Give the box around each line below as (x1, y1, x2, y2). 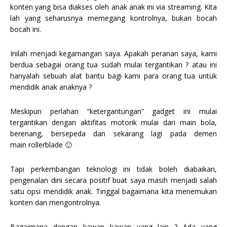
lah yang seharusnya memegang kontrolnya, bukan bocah (10, 13, 217, 23)
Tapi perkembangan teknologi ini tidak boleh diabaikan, (10, 164, 217, 174)
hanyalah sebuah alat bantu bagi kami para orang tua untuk (10, 70, 217, 81)
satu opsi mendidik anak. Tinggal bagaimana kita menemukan (10, 186, 217, 196)
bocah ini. (10, 24, 41, 34)
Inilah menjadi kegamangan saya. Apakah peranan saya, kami (10, 48, 217, 58)
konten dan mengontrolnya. (10, 197, 101, 207)
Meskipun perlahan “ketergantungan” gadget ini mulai (10, 106, 217, 116)
